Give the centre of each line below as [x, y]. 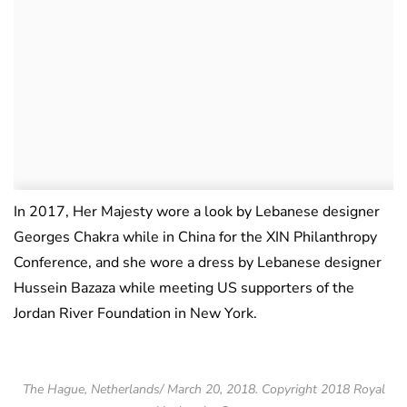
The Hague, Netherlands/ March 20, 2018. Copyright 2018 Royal [203, 390]
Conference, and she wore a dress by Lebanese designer [198, 263]
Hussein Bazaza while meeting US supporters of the [184, 288]
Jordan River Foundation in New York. [135, 314]
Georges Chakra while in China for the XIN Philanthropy [195, 238]
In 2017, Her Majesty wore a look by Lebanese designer [197, 212]
